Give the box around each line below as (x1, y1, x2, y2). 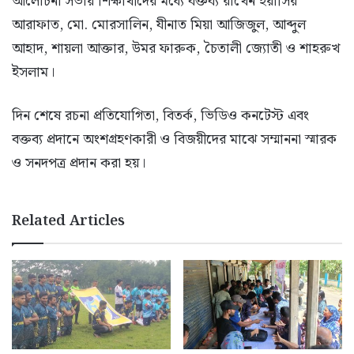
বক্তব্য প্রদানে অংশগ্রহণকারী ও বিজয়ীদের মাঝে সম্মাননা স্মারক (12, 128, 337, 152)
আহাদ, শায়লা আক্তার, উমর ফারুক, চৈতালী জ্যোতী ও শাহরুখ (12, 37, 340, 61)
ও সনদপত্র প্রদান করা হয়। (12, 152, 145, 175)
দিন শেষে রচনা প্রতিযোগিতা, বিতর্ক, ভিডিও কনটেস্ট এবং (12, 104, 309, 128)
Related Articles (12, 209, 125, 233)
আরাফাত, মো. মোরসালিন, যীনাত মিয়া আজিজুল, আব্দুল (12, 13, 306, 37)
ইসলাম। (12, 61, 55, 85)
